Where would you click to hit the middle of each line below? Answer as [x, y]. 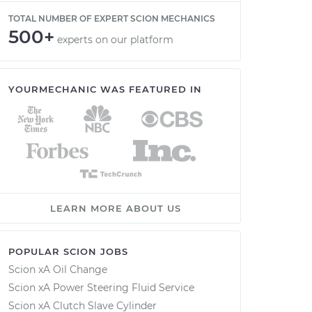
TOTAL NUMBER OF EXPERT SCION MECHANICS [112, 18]
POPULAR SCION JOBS [68, 251]
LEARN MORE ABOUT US [116, 208]
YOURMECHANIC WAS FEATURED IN [105, 89]
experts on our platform [115, 40]
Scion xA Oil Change [58, 270]
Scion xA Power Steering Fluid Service [101, 288]
